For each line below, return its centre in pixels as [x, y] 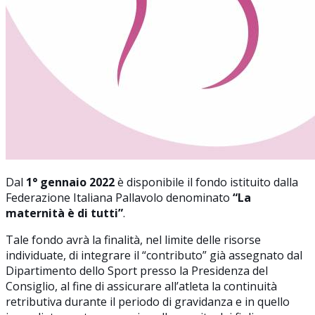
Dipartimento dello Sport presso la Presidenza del [137, 270]
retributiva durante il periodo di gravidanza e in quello [148, 301]
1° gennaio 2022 [70, 182]
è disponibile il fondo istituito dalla [206, 182]
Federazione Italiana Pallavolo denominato [119, 197]
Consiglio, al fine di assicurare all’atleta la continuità [141, 286]
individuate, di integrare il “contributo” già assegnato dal [154, 255]
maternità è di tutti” [64, 213]
